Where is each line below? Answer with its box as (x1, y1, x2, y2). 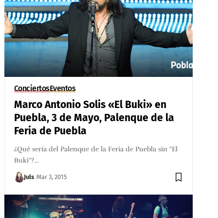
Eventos (49, 84, 76, 93)
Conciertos (14, 84, 50, 93)
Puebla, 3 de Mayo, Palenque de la (14, 111, 174, 125)
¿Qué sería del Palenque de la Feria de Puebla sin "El (14, 145, 178, 154)
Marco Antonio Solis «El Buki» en (14, 98, 166, 111)
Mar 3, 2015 (36, 173, 68, 181)
